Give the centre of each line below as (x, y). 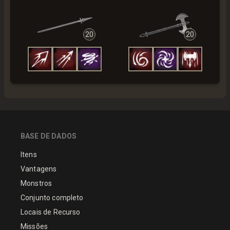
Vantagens (39, 169)
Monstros (36, 183)
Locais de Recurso (51, 212)
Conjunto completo (52, 197)
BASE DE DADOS (49, 136)
